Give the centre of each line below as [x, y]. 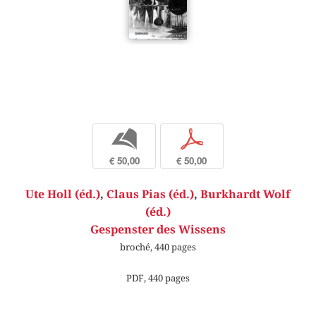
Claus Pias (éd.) [150, 195]
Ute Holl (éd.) [63, 195]
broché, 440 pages [158, 247]
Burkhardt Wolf [245, 195]
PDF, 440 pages [158, 278]
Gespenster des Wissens [158, 230]
